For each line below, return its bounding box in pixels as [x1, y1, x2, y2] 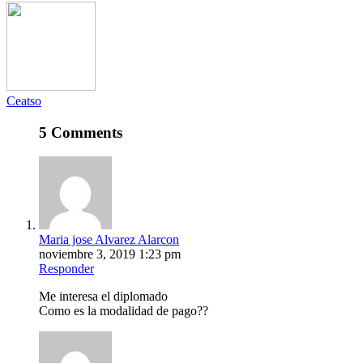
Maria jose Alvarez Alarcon [39, 233, 179, 247]
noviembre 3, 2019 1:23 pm [39, 247, 181, 262]
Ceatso [6, 93, 41, 108]
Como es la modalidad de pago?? [39, 304, 208, 318]
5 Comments [39, 123, 122, 141]
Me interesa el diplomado [39, 289, 168, 304]
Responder [39, 262, 94, 276]
